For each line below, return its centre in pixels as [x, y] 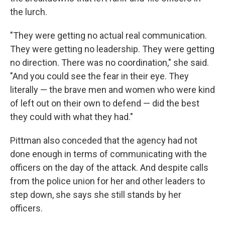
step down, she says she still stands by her [96, 194]
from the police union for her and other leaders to [107, 181]
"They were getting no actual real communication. [108, 35]
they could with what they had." [72, 117]
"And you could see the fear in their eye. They [99, 76]
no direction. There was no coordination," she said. [109, 62]
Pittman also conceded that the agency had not [104, 140]
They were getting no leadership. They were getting [112, 49]
